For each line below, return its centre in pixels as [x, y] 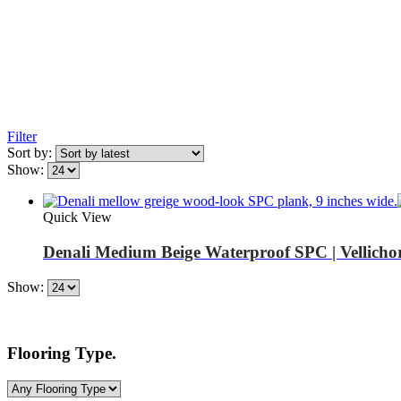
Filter [22, 137]
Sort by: [31, 153]
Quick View [77, 218]
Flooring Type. [62, 354]
